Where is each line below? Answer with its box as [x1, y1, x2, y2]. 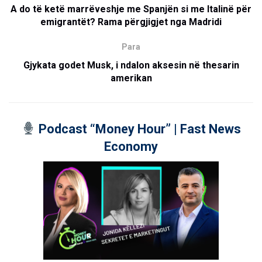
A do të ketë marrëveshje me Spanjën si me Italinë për [11, 3, 251, 15]
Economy [104, 139, 158, 154]
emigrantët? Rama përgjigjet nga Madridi [40, 16, 222, 27]
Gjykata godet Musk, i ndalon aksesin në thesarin [23, 59, 239, 71]
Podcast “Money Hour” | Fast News [35, 121, 241, 136]
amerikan [110, 72, 152, 84]
